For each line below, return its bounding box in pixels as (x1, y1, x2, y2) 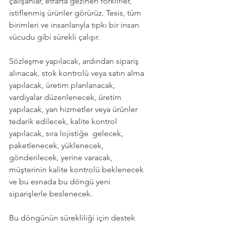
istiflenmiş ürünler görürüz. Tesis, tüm (9, 8, 143, 18)
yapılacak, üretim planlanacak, (9, 80, 117, 90)
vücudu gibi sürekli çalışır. (9, 32, 100, 42)
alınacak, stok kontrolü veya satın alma (9, 68, 146, 78)
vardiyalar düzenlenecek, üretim (9, 92, 124, 102)
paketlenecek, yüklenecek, (9, 140, 105, 150)
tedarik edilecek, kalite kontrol (9, 116, 119, 126)
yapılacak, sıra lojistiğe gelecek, (9, 128, 127, 138)
